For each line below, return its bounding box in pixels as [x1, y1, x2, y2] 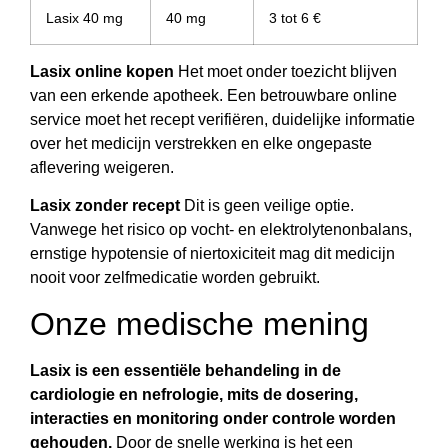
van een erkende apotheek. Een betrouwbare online [30, 86, 397, 104]
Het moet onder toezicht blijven [174, 62, 397, 80]
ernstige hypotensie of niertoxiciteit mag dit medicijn [30, 245, 395, 263]
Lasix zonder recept [30, 197, 180, 215]
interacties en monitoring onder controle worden [30, 409, 396, 427]
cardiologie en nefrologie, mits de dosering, [30, 385, 358, 403]
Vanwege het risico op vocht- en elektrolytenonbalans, [30, 221, 412, 239]
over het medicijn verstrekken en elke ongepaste [30, 134, 372, 152]
